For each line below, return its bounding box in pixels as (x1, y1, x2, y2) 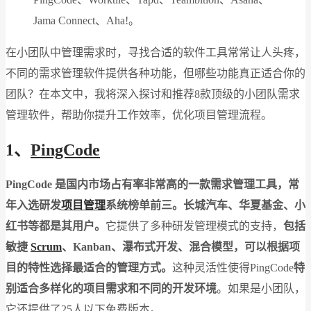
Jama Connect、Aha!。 (33, 15, 140, 26)
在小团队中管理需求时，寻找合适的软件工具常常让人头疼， (6, 47, 305, 58)
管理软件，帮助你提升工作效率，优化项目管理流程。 (6, 109, 272, 121)
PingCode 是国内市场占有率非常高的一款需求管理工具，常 (6, 178, 299, 190)
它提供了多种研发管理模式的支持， (106, 219, 283, 232)
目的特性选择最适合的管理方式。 (6, 261, 172, 274)
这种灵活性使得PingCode (172, 261, 294, 274)
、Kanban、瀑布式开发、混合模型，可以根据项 (62, 240, 300, 253)
